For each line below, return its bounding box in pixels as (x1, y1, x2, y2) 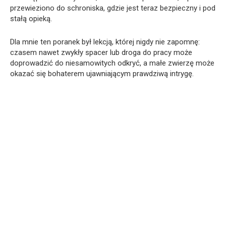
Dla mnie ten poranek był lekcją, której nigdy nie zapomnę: (10, 37, 200, 47)
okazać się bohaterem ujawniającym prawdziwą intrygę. (10, 69, 194, 79)
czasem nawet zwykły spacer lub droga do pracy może (10, 48, 192, 58)
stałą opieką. (10, 14, 52, 24)
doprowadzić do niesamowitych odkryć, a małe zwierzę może (10, 59, 214, 68)
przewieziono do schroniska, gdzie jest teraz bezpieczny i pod (10, 4, 215, 13)
